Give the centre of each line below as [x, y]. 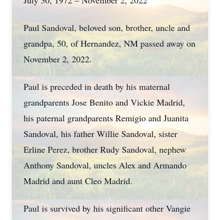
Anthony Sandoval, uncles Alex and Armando [105, 165]
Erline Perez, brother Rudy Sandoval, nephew [105, 149]
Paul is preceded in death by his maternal [97, 86]
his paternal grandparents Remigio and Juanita [106, 118]
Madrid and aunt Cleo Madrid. [78, 181]
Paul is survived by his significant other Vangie [107, 208]
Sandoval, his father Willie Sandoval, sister [100, 134]
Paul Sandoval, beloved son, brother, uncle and [107, 27]
